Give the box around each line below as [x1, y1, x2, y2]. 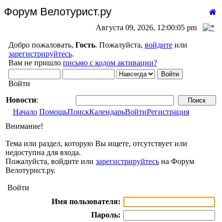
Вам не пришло [8, 58, 63, 67]
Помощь [39, 108, 67, 116]
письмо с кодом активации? [63, 58, 157, 67]
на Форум [159, 157, 194, 166]
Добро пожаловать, [8, 41, 75, 49]
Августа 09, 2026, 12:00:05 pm [96, 23, 197, 32]
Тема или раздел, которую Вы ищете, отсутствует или [5, 139, 187, 148]
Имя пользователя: [52, 197, 120, 206]
